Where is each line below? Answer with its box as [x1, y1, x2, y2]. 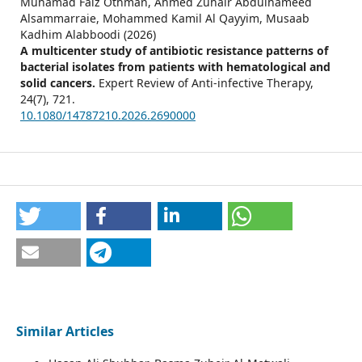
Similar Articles [15, 322, 114, 341]
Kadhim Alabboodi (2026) [19, 27, 156, 43]
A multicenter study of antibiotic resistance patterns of [19, 43, 328, 59]
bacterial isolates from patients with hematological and [19, 59, 330, 75]
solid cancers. [19, 75, 99, 91]
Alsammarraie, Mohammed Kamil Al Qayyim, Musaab [19, 11, 309, 27]
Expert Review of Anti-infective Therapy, [98, 75, 314, 91]
